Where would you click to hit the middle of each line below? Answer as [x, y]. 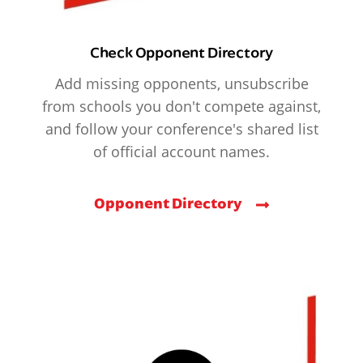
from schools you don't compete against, [181, 107]
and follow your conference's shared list [181, 129]
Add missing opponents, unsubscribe [181, 84]
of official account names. [181, 152]
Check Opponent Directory [181, 52]
